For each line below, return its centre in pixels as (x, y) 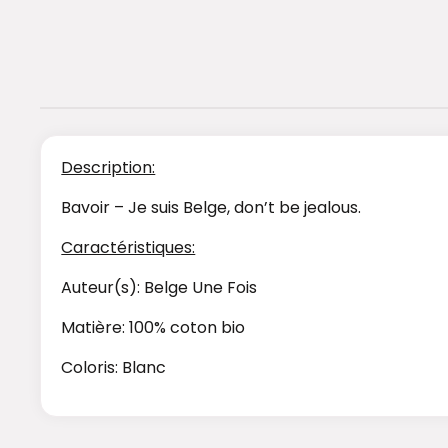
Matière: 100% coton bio (153, 328)
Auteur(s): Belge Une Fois (159, 288)
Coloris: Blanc (114, 368)
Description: (108, 168)
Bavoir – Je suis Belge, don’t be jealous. (211, 208)
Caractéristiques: (128, 248)
